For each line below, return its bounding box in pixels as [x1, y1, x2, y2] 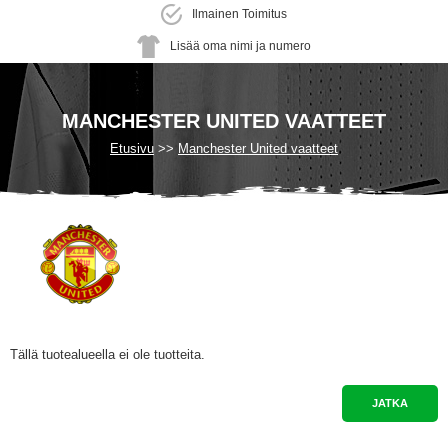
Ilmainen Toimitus [192, 6, 287, 21]
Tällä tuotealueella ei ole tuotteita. [10, 347, 205, 362]
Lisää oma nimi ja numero [170, 38, 311, 53]
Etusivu [110, 141, 154, 156]
